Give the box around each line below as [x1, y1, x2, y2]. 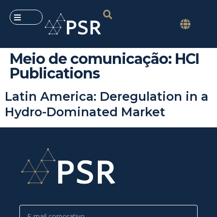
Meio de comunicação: [10, 50, 175, 68]
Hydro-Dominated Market [5, 105, 165, 120]
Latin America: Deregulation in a [5, 89, 208, 104]
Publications [10, 64, 100, 83]
